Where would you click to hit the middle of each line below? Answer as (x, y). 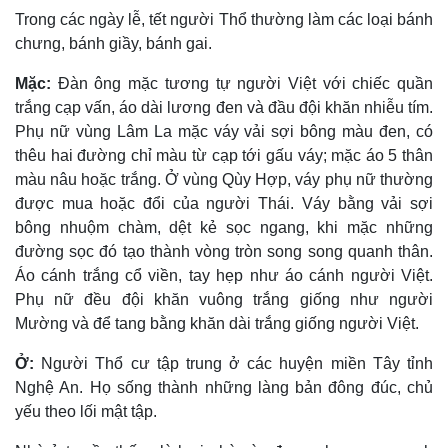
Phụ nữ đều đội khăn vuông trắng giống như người (224, 300)
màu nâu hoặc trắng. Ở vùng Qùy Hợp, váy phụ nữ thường (224, 180)
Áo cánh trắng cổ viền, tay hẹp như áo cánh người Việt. (224, 276)
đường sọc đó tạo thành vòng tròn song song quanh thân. (224, 252)
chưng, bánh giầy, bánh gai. (113, 44)
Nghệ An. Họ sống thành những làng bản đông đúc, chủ (224, 388)
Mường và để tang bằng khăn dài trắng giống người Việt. (217, 324)
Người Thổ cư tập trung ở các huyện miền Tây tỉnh (237, 364)
